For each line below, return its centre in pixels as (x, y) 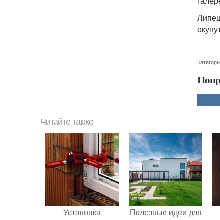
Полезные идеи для (165, 212)
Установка (82, 212)
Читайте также (67, 122)
